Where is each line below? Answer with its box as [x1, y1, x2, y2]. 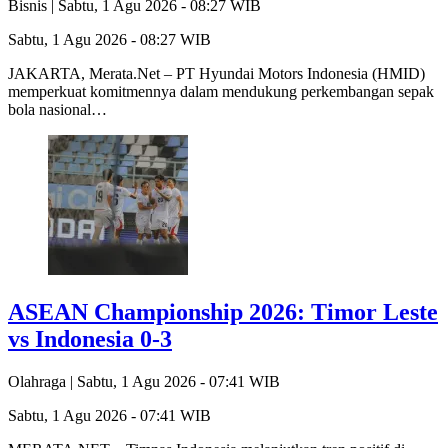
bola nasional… [8, 101, 107, 119]
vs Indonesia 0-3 [8, 326, 172, 353]
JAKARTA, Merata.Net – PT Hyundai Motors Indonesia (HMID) [8, 65, 425, 83]
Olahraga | [8, 372, 77, 390]
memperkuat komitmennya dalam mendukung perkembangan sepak [8, 83, 434, 101]
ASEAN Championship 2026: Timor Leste [8, 299, 438, 326]
